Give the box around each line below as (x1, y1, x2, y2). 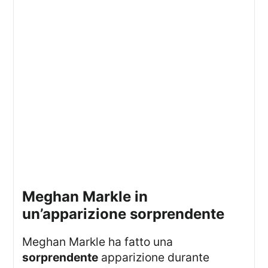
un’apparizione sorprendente (22, 205, 225, 223)
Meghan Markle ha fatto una (32, 234, 173, 249)
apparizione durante (98, 250, 210, 265)
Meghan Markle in (22, 187, 36, 205)
